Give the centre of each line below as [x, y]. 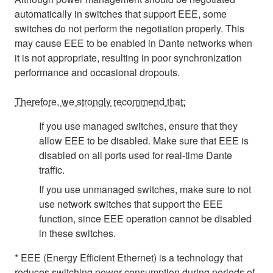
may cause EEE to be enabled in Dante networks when [133, 43]
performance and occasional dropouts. [97, 72]
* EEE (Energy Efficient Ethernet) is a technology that [129, 257]
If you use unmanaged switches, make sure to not [145, 189]
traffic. [52, 169]
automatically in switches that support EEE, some [121, 13]
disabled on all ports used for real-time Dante [136, 155]
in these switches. [77, 233]
